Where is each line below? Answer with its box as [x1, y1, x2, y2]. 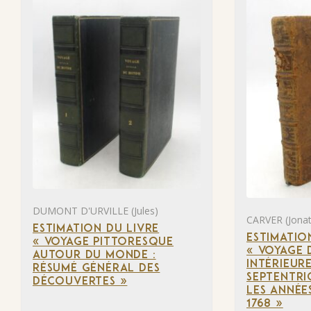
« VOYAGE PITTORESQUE [33, 236, 174, 248]
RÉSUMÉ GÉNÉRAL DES [33, 262, 160, 274]
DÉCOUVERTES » [33, 276, 128, 287]
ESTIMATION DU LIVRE [33, 223, 160, 235]
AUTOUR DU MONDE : [33, 249, 156, 261]
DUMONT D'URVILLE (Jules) [33, 203, 158, 217]
